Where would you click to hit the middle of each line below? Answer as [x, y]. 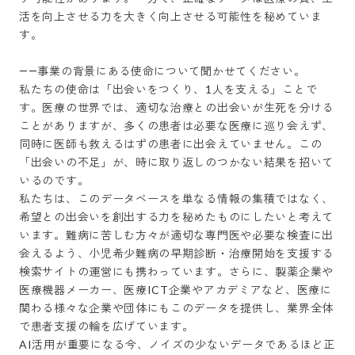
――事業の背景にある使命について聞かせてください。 [162, 71]
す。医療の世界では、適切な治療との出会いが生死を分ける [176, 107]
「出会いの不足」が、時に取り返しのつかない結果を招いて [176, 162]
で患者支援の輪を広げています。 [107, 326]
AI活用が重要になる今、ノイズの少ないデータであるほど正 [177, 344]
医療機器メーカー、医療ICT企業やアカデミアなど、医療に [176, 290]
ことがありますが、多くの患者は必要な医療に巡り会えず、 [176, 126]
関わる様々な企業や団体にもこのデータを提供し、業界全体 [176, 308]
